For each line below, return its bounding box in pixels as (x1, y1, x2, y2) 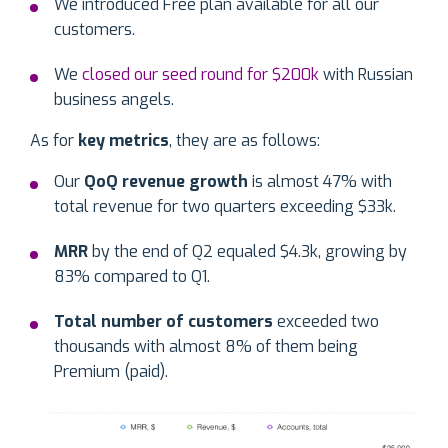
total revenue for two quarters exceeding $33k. (54, 196, 396, 218)
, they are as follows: (169, 130, 320, 152)
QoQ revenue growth (84, 171, 248, 193)
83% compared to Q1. (54, 266, 210, 288)
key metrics (78, 130, 169, 152)
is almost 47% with (248, 171, 392, 193)
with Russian (319, 64, 413, 86)
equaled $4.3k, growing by (217, 241, 407, 263)
